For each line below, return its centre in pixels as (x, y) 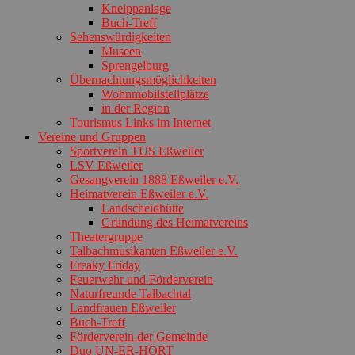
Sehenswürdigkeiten (120, 36)
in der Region (136, 108)
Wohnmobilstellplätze (155, 94)
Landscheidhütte (143, 208)
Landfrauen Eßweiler (123, 307)
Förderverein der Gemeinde (139, 336)
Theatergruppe (106, 236)
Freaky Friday (105, 265)
